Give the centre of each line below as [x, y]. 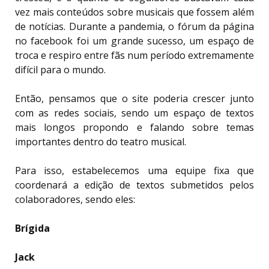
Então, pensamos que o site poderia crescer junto [134, 99]
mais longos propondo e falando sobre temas [134, 128]
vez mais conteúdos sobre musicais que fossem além [134, 12]
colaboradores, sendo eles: [75, 200]
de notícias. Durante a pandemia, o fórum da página [134, 27]
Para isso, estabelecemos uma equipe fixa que [134, 171]
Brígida [32, 228]
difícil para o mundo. [62, 70]
